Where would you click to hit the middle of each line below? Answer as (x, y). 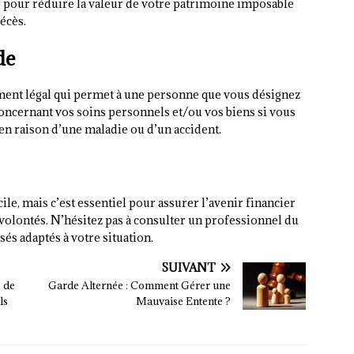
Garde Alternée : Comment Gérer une (140, 286)
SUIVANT (189, 268)
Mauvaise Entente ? (184, 301)
